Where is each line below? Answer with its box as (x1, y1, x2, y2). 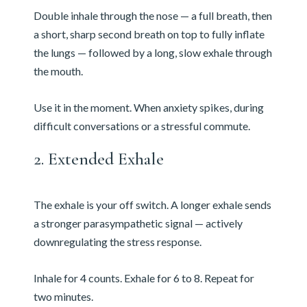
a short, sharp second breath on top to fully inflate (33, 27, 265, 41)
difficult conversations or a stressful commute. (33, 119, 250, 133)
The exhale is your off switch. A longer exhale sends (33, 198, 271, 212)
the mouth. (33, 64, 83, 78)
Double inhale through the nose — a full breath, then (33, 9, 272, 23)
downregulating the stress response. (33, 235, 201, 249)
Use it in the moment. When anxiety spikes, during (33, 101, 264, 114)
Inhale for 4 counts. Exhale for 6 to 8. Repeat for (33, 271, 254, 285)
